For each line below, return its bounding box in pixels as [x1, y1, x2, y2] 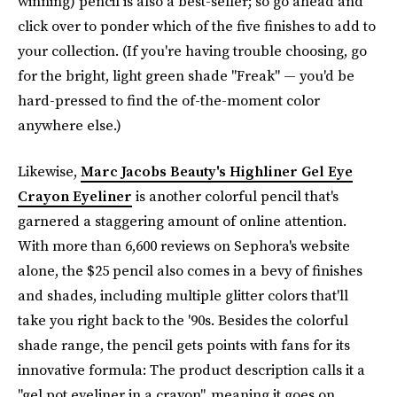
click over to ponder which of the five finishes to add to [18, 16, 376, 35]
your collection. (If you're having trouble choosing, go [18, 41, 367, 60]
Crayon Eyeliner [18, 186, 132, 206]
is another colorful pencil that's [132, 186, 339, 206]
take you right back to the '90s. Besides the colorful [18, 310, 348, 330]
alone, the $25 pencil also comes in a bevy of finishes [18, 261, 362, 280]
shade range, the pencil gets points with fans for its [18, 335, 350, 354]
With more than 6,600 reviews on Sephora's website [18, 236, 350, 255]
